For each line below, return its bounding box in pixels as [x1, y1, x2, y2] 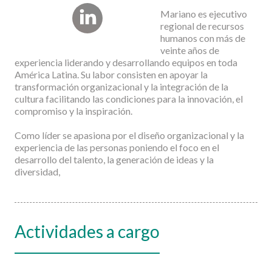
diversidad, [15, 166, 60, 177]
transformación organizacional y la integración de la [15, 81, 228, 92]
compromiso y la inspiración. [15, 105, 132, 117]
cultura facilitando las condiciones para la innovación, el [15, 93, 243, 104]
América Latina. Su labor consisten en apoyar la [15, 69, 208, 80]
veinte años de [160, 44, 219, 56]
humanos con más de [160, 32, 245, 44]
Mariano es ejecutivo [160, 8, 247, 19]
